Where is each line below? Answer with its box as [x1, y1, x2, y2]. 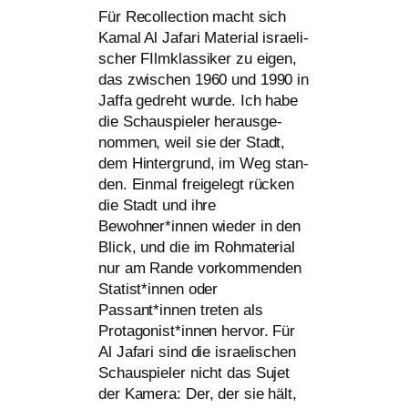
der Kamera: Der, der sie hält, [98, 384, 297, 403]
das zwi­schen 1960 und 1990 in [98, 70, 310, 88]
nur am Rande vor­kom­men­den [98, 259, 301, 277]
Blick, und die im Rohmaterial [98, 238, 296, 256]
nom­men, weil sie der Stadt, [98, 133, 286, 151]
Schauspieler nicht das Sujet [98, 363, 291, 382]
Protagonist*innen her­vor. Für [98, 321, 296, 340]
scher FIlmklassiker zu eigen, [98, 49, 298, 67]
